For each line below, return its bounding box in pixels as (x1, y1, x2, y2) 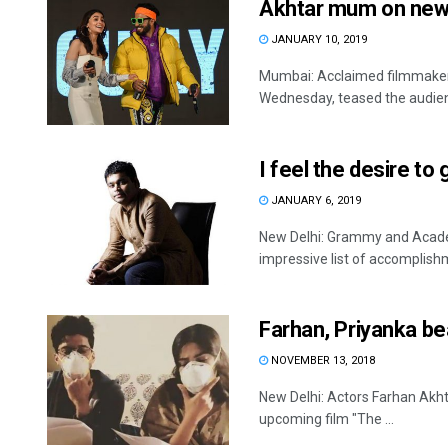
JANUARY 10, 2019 (268, 33, 367, 47)
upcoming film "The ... (259, 410, 394, 427)
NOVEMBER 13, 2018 (268, 353, 375, 367)
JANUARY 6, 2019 (268, 193, 361, 207)
